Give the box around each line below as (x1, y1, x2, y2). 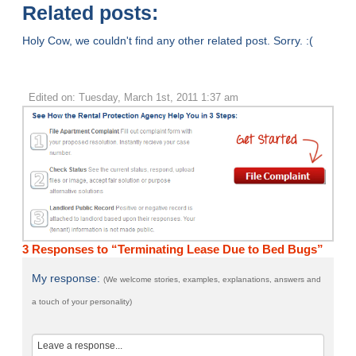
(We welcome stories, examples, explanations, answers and (103, 275, 322, 284)
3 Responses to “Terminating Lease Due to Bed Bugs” (22, 242, 324, 257)
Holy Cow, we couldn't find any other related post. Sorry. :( (22, 34, 314, 48)
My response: (32, 272, 104, 285)
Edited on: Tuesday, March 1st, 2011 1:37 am (28, 91, 238, 104)
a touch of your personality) (32, 297, 133, 307)
